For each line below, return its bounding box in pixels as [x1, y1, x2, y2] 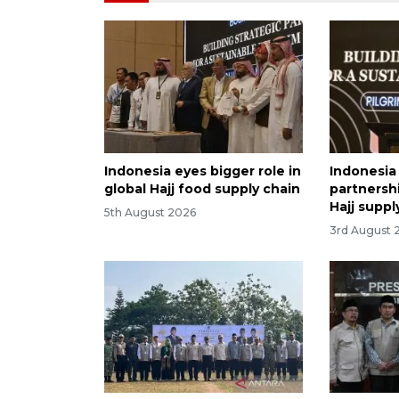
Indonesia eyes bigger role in [104, 162, 301, 179]
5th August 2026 [104, 205, 196, 219]
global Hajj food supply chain [104, 180, 300, 197]
